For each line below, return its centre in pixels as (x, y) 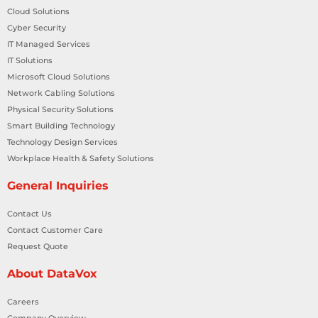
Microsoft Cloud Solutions (59, 76)
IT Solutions (30, 60)
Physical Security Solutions (60, 109)
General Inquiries (58, 185)
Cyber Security (37, 27)
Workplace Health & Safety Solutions (81, 158)
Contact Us (29, 213)
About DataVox (52, 273)
